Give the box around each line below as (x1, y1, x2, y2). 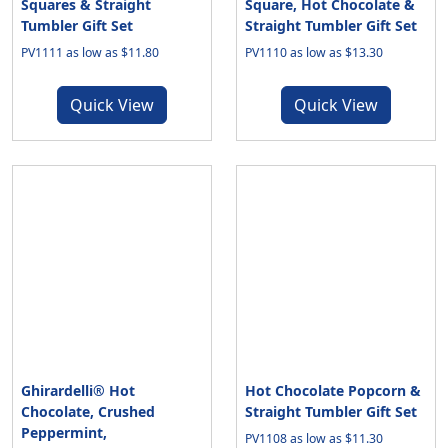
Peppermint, (21, 423, 107, 442)
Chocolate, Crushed (21, 402, 155, 421)
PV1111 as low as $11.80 (21, 44, 159, 61)
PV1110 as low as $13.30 (245, 44, 383, 61)
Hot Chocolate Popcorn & (245, 381, 421, 400)
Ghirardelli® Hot (21, 381, 135, 400)
